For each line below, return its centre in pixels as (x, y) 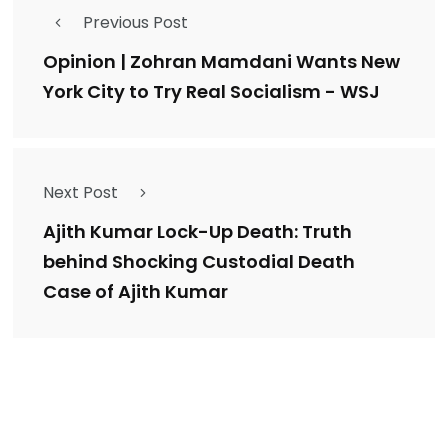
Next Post (80, 192)
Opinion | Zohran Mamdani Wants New (221, 62)
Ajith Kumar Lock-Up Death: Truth (197, 232)
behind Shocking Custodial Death (199, 262)
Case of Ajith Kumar (135, 292)
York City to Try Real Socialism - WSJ (211, 92)
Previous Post (135, 22)
